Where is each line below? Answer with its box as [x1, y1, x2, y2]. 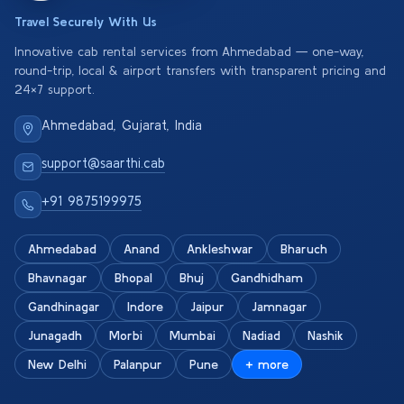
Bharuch [280, 242, 327, 256]
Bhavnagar [28, 271, 87, 285]
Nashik [308, 328, 344, 343]
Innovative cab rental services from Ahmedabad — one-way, [14, 44, 363, 59]
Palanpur [114, 357, 162, 372]
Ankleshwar [187, 242, 253, 256]
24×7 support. [14, 82, 95, 96]
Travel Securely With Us [14, 14, 156, 29]
